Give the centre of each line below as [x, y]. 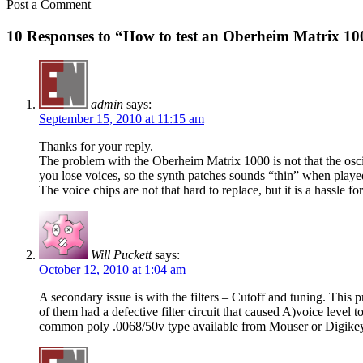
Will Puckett [121, 255]
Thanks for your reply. [96, 147]
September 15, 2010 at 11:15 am [122, 119]
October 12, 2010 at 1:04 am [112, 270]
